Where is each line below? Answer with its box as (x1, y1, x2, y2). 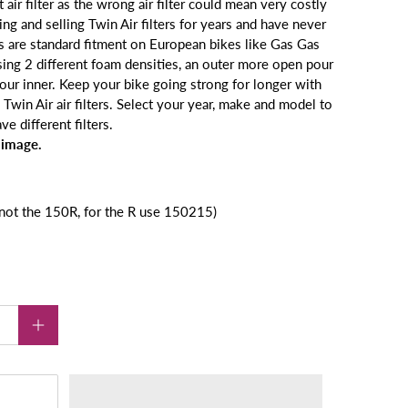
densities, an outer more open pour (125, 56, 333, 73)
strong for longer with (190, 76, 321, 93)
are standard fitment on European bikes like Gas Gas (8, 36, 320, 53)
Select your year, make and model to (117, 96, 332, 113)
